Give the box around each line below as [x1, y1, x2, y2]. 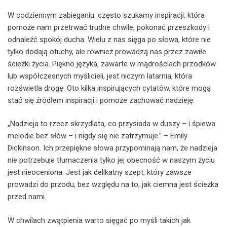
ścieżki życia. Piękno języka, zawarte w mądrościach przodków [8, 59, 216, 68]
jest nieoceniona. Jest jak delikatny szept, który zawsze [8, 168, 192, 177]
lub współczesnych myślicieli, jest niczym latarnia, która [8, 71, 192, 81]
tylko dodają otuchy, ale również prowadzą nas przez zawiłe [8, 47, 206, 56]
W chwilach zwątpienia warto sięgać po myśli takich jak [8, 215, 191, 225]
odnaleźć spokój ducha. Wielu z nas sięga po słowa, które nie [8, 34, 211, 44]
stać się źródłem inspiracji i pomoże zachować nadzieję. [8, 95, 195, 105]
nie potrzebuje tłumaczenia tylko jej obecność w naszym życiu [8, 156, 215, 165]
